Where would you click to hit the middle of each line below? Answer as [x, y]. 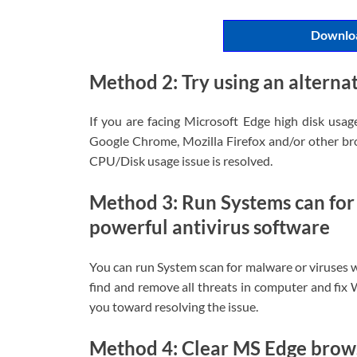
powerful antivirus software [210, 227]
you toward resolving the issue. [174, 306]
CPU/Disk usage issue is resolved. [181, 161]
